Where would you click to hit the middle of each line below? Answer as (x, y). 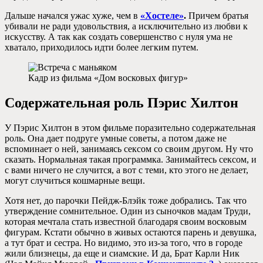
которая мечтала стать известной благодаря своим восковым (126, 221)
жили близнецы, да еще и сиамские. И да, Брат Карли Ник (122, 253)
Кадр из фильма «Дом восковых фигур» (108, 78)
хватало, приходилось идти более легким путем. (102, 48)
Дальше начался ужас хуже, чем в (73, 16)
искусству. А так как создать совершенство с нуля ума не (119, 37)
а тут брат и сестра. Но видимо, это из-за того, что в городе (124, 242)
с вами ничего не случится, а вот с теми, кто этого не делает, (127, 170)
